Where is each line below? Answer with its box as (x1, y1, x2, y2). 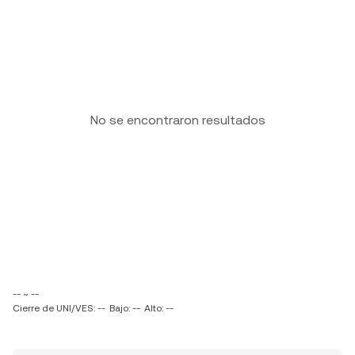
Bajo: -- (109, 303, 140, 314)
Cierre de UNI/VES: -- (13, 303, 105, 314)
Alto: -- (144, 303, 174, 314)
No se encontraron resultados (90, 113, 265, 128)
